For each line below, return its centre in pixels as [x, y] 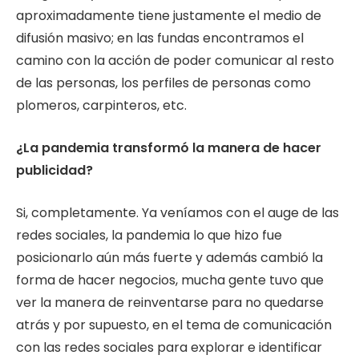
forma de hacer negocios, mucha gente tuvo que [170, 280]
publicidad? [54, 171]
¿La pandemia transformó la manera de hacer [169, 148]
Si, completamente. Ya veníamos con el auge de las [177, 212]
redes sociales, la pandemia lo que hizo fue [149, 235]
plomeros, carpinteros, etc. [101, 106]
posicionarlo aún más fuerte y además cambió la [169, 257]
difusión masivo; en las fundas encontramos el [160, 38]
